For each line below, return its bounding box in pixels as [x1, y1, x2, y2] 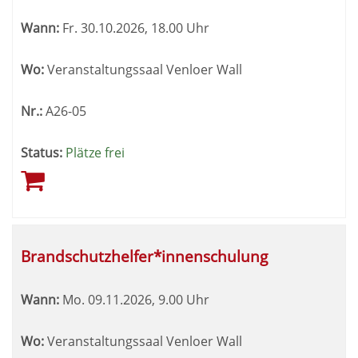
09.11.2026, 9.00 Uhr [85, 291, 209, 308]
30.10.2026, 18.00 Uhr [78, 19, 209, 37]
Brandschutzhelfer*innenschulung [21, 245, 268, 267]
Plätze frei [66, 144, 125, 161]
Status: [21, 144, 62, 161]
